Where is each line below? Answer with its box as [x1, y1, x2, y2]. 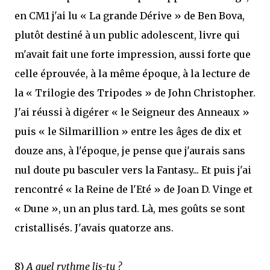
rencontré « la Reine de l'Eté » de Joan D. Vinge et [14, 183, 253, 195]
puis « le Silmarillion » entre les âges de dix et [14, 125, 242, 137]
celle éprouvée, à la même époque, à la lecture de [14, 67, 250, 80]
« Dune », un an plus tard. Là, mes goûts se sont [14, 202, 245, 215]
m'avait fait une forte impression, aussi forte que [14, 48, 251, 60]
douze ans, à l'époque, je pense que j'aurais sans [14, 145, 245, 157]
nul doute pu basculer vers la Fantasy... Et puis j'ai [14, 164, 251, 176]
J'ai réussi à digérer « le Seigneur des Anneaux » [14, 106, 250, 118]
